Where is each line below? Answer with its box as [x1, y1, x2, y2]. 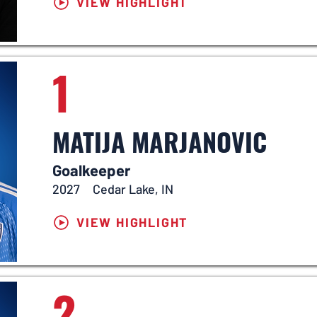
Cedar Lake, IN [93, 181, 173, 197]
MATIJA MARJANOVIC [52, 122, 267, 160]
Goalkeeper [52, 161, 130, 179]
